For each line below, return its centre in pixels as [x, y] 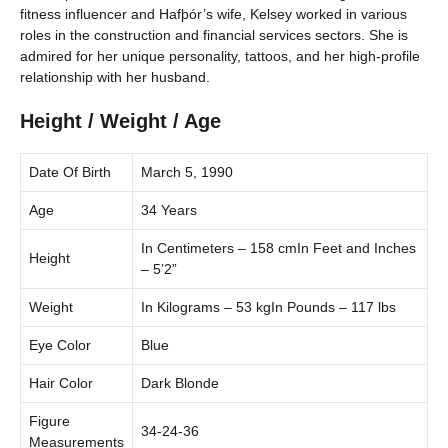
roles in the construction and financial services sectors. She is [214, 34]
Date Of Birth [70, 171]
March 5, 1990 [187, 171]
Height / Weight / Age [120, 120]
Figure [49, 420]
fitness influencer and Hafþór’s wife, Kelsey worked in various [213, 13]
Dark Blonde [180, 382]
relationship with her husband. [115, 76]
